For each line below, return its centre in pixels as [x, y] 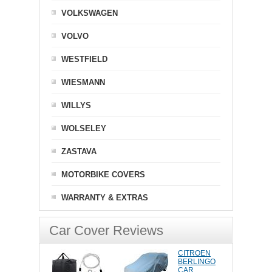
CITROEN [194, 253]
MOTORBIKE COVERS [103, 175]
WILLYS [76, 106]
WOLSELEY [84, 129]
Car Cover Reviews [106, 231]
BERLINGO [197, 262]
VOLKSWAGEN [90, 13]
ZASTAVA [79, 152]
